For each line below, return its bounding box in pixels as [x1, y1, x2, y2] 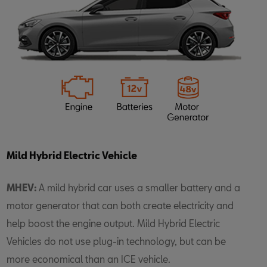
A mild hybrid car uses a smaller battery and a [38, 181, 240, 193]
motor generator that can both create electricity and [6, 199, 234, 211]
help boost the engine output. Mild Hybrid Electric [6, 217, 220, 229]
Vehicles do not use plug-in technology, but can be [6, 235, 226, 247]
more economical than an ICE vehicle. [6, 253, 170, 265]
